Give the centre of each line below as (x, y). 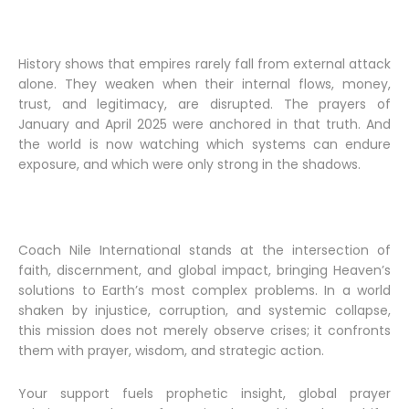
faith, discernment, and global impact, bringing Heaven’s (204, 270)
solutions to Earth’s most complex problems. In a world (204, 290)
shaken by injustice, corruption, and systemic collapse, (204, 310)
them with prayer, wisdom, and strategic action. (171, 351)
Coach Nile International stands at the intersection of (204, 250)
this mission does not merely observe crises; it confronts (204, 330)
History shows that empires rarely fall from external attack (204, 64)
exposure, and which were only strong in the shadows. (191, 164)
